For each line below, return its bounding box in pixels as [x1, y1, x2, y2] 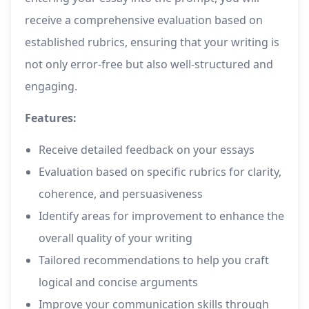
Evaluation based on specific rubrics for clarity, [39, 164, 281, 180]
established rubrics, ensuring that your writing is [25, 34, 279, 50]
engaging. [25, 79, 77, 94]
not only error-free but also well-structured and [25, 57, 273, 72]
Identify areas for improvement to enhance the [39, 208, 284, 224]
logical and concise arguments [39, 275, 198, 290]
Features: [25, 110, 77, 126]
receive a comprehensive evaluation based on [25, 12, 263, 28]
